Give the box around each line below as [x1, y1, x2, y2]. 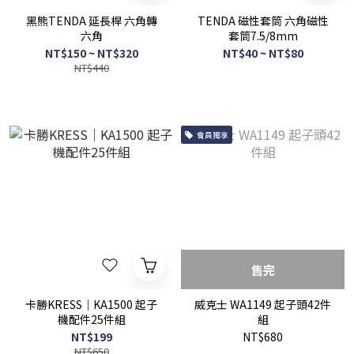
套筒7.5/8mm [228, 28, 298, 43]
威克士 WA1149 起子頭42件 [194, 296, 331, 312]
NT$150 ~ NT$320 [44, 45, 138, 61]
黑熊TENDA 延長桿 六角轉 [25, 13, 157, 28]
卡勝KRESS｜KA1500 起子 [25, 296, 157, 312]
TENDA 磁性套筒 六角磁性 [197, 13, 329, 28]
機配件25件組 [57, 311, 126, 327]
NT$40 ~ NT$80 [222, 45, 303, 61]
